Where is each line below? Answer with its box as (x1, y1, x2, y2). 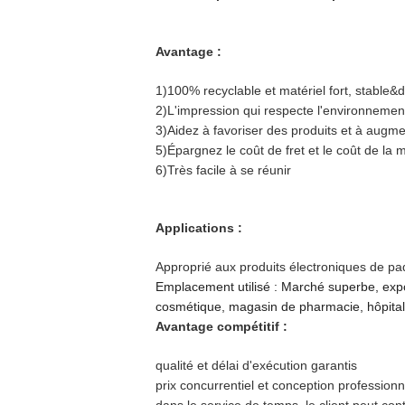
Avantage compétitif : (155, 319, 287, 334)
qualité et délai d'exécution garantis (155, 358, 357, 372)
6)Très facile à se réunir (155, 163, 291, 177)
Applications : (155, 221, 242, 235)
